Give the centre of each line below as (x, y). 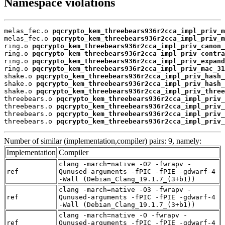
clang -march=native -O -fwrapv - (123, 215)
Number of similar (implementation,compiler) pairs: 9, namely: (103, 141)
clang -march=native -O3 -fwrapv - (125, 190)
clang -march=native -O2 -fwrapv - (125, 164)
